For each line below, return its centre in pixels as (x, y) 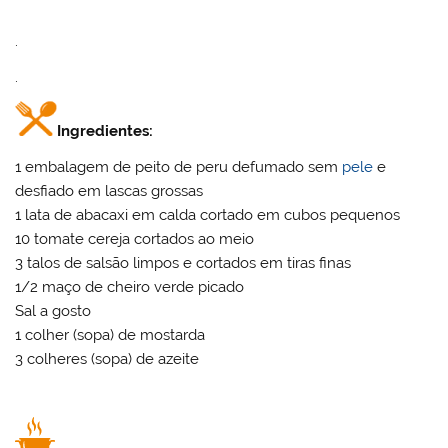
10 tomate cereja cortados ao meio (135, 238)
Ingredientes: (105, 131)
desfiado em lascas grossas (109, 190)
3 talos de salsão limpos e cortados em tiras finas (183, 262)
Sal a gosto (53, 310)
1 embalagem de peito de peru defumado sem (179, 166)
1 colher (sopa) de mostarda (110, 334)
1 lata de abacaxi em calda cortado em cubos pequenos (208, 214)
